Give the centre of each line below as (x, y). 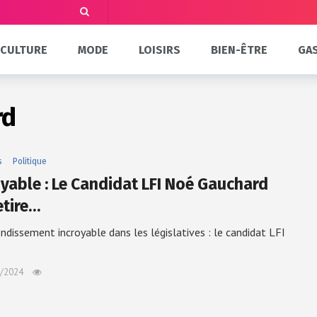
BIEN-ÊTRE (239, 50)
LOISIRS (160, 50)
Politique (30, 161)
